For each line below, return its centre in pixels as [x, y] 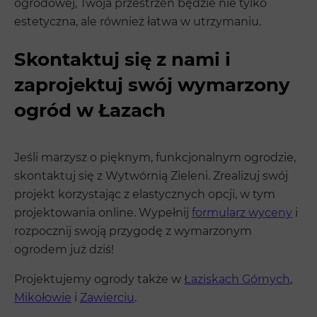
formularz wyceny [242, 212]
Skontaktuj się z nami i [122, 59]
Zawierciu [107, 297]
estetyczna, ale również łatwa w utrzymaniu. [138, 21]
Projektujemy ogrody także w [99, 279]
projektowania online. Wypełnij [103, 212]
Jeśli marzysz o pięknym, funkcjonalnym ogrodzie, [155, 157]
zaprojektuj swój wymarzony [152, 85]
